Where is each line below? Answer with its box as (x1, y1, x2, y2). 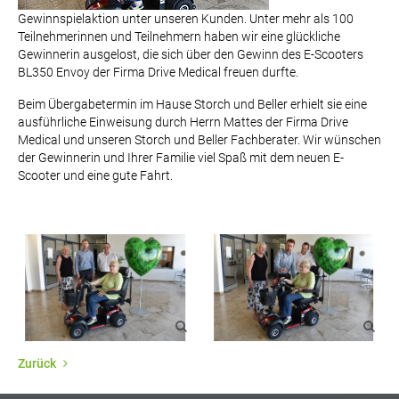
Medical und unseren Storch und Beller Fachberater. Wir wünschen (18, 133, 381, 147)
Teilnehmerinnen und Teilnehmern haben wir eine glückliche (18, 29, 340, 44)
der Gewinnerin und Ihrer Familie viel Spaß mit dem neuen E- (18, 151, 344, 165)
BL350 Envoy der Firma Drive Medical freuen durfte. (18, 65, 298, 79)
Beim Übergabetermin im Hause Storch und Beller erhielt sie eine (18, 97, 367, 111)
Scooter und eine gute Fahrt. (18, 168, 173, 183)
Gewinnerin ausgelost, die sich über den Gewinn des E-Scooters (18, 47, 363, 61)
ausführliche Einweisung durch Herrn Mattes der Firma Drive (18, 115, 348, 129)
